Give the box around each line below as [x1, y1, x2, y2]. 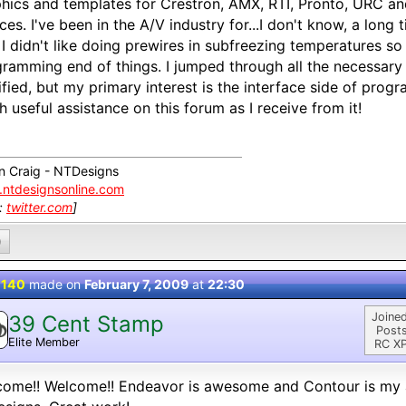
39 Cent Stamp [8, 310, 164, 337]
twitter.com [6, 199, 72, 215]
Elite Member [8, 334, 80, 349]
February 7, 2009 [84, 276, 188, 292]
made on [25, 276, 84, 292]
